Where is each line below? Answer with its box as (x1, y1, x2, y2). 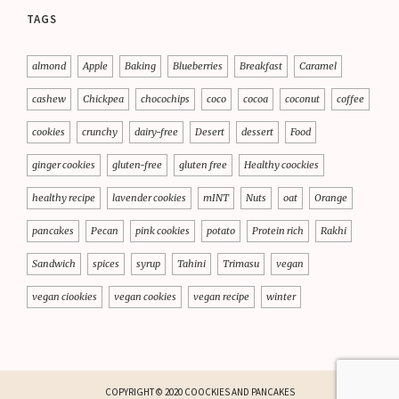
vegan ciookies (32, 290, 97, 304)
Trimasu (223, 257, 259, 271)
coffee (337, 93, 364, 106)
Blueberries (173, 60, 223, 73)
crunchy (82, 126, 118, 139)
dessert (241, 126, 273, 139)
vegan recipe (193, 290, 249, 304)
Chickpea (83, 93, 124, 106)
